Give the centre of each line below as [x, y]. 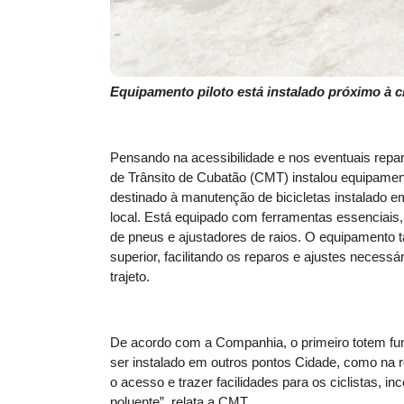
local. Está [142, 216]
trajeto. [130, 276]
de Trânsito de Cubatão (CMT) [201, 177]
